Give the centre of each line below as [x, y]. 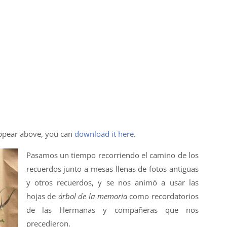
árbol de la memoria [92, 196]
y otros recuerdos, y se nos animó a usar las [112, 182]
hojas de [42, 196]
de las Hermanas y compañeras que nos [112, 210]
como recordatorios [163, 196]
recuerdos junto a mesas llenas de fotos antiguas [112, 168]
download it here [104, 134]
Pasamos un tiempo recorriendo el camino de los [112, 155]
